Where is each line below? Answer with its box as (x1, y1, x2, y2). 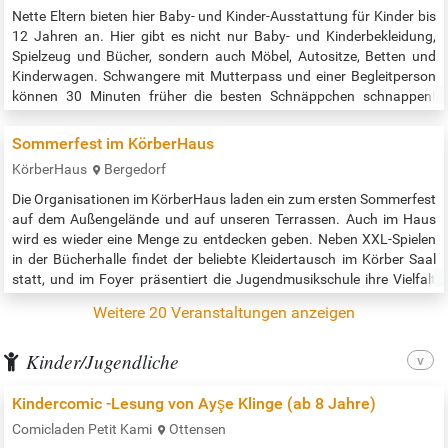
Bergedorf (104, 161, 166, 178)
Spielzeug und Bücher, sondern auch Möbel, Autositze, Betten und (12, 48, 436, 65)
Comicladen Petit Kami (12, 421, 152, 438)
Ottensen (169, 421, 226, 438)
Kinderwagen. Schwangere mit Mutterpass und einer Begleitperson (12, 68, 436, 85)
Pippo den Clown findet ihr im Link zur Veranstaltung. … (12, 311, 357, 328)
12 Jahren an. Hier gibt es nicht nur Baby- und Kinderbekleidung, (12, 28, 436, 45)
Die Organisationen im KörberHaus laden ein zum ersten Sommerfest (12, 191, 436, 208)
